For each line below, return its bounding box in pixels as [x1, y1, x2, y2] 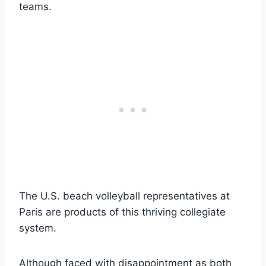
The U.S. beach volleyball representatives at [19, 189, 230, 202]
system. [19, 221, 56, 234]
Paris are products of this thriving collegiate [19, 205, 226, 218]
